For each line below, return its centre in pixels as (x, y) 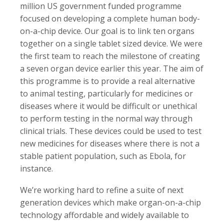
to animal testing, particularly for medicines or (106, 93)
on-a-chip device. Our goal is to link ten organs (107, 31)
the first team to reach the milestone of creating (110, 56)
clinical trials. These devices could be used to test (111, 131)
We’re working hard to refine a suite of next (102, 190)
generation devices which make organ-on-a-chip (110, 202)
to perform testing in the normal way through (106, 118)
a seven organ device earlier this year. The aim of (112, 68)
